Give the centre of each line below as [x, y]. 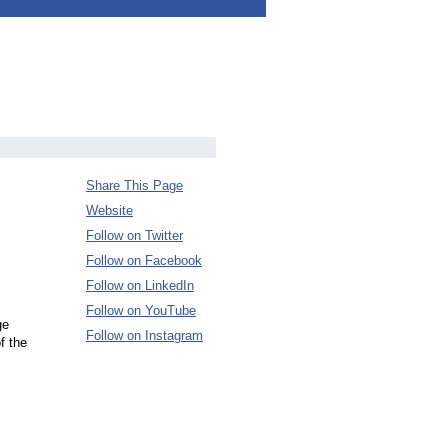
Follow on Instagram [144, 335]
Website [109, 210]
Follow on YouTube [141, 310]
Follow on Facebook [144, 260]
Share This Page [134, 185]
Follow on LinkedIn [140, 285]
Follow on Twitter [134, 235]
